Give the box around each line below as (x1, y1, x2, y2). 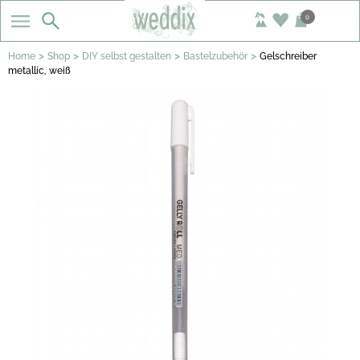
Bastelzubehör (183, 51, 247, 62)
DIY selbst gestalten (82, 51, 171, 62)
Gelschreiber (260, 51, 317, 62)
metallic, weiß (8, 65, 71, 76)
